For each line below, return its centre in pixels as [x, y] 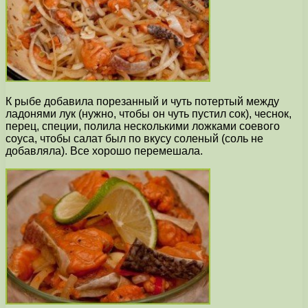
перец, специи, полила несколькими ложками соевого [143, 126]
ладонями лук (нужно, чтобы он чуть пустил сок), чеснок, [148, 114]
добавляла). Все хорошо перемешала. [104, 151]
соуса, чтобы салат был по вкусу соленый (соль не [134, 139]
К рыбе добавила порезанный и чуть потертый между [142, 102]
